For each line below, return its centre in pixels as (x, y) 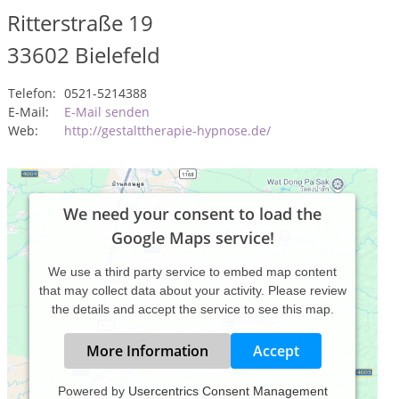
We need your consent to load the (192, 214)
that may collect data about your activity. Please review (192, 290)
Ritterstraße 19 (80, 23)
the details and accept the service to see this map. (192, 309)
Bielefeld (118, 55)
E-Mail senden (107, 112)
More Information (147, 351)
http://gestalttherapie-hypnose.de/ (167, 130)
